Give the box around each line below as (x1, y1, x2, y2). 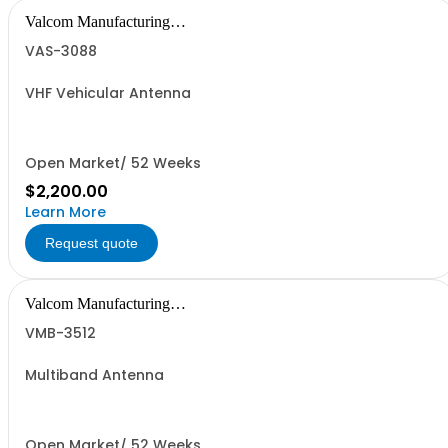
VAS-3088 (25, 41, 97, 61)
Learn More (25, 202, 106, 222)
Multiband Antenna (25, 365, 164, 385)
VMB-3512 (25, 323, 96, 343)
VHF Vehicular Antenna (25, 83, 191, 103)
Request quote (45, 235, 138, 251)
